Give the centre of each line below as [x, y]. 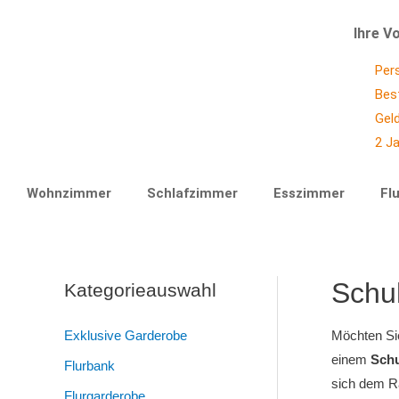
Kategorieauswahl [140, 290]
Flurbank [90, 365]
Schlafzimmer [192, 193]
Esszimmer [309, 193]
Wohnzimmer [69, 193]
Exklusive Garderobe [126, 335]
